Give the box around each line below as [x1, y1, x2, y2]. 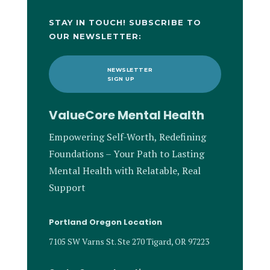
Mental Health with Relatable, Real [48, 164, 201, 177]
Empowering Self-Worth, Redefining [48, 130, 206, 143]
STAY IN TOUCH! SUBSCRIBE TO [48, 17, 201, 27]
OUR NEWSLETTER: [48, 31, 142, 41]
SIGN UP [107, 75, 135, 82]
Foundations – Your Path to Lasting [48, 147, 204, 160]
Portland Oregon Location [48, 216, 162, 228]
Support [48, 181, 86, 194]
